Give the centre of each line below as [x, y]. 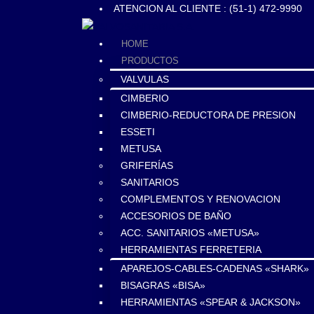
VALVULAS [145, 80]
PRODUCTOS [150, 61]
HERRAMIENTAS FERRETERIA [191, 250]
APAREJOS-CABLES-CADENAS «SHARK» [215, 269]
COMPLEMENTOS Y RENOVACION [200, 199]
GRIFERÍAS [147, 166]
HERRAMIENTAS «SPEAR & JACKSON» [211, 302]
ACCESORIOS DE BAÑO [176, 216]
